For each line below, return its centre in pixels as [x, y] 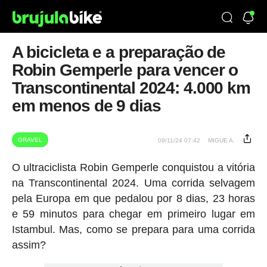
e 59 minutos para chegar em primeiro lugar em [133, 214]
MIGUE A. [222, 140]
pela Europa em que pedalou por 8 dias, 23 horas [133, 198]
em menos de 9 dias [86, 106]
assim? [29, 245]
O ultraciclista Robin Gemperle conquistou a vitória [133, 167]
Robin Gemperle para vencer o [125, 70]
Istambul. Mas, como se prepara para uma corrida [133, 229]
